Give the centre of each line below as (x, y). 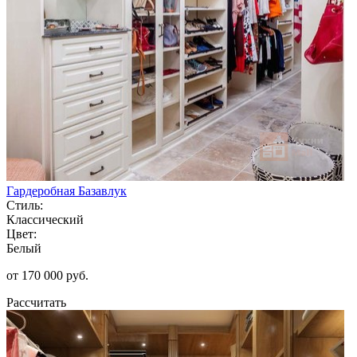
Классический (45, 219)
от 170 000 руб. (47, 275)
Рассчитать (36, 302)
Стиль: (25, 205)
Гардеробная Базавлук (67, 190)
